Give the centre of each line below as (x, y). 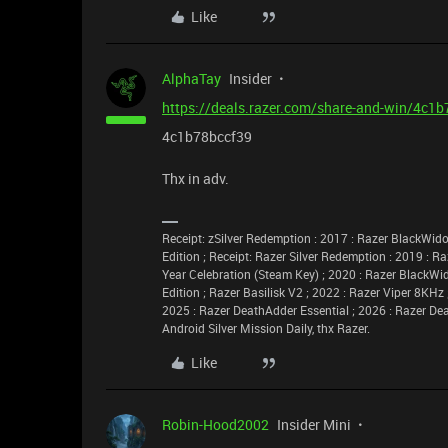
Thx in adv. (195, 178)
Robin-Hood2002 (215, 424)
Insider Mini (314, 424)
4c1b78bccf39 (207, 136)
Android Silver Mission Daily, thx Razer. (266, 327)
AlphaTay (191, 78)
